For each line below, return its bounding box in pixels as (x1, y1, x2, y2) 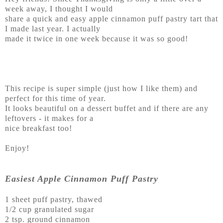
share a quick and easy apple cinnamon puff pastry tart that (5, 14, 218, 23)
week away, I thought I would (5, 4, 115, 13)
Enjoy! (5, 144, 29, 153)
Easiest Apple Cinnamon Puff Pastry (5, 174, 158, 184)
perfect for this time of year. (5, 94, 106, 103)
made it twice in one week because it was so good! (5, 34, 188, 43)
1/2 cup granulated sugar (5, 205, 94, 214)
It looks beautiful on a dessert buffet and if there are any (5, 104, 209, 113)
